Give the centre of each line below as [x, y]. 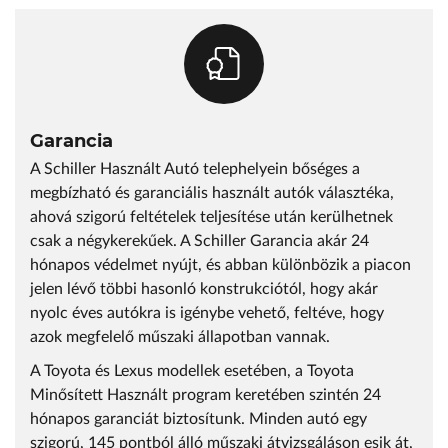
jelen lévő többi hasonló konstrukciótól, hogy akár [204, 289]
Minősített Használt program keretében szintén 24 [205, 395]
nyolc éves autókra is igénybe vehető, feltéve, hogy [207, 313]
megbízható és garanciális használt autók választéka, [212, 193]
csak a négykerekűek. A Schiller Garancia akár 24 [199, 241]
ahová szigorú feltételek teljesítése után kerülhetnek [211, 217]
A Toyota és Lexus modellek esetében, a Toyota [192, 371]
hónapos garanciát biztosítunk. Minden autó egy [198, 419]
